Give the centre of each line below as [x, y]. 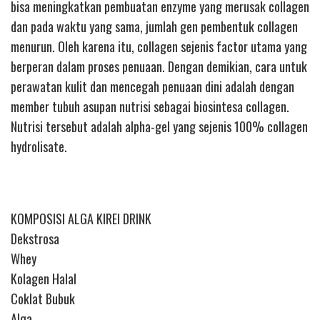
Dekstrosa [35, 238]
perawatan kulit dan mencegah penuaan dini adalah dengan [152, 86]
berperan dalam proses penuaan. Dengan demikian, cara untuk [159, 66]
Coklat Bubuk [43, 298]
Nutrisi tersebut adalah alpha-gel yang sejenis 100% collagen [159, 126]
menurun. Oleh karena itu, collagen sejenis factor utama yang [159, 46]
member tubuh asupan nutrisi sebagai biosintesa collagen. [150, 106]
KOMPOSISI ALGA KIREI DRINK [81, 218]
